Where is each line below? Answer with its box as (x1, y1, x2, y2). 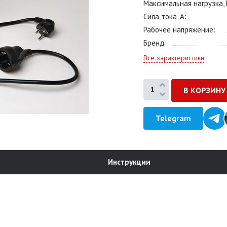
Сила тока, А (143, 12, 184, 21)
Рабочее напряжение (143, 25, 213, 34)
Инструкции (108, 157, 150, 167)
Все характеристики (143, 53, 204, 62)
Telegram (156, 113, 191, 123)
